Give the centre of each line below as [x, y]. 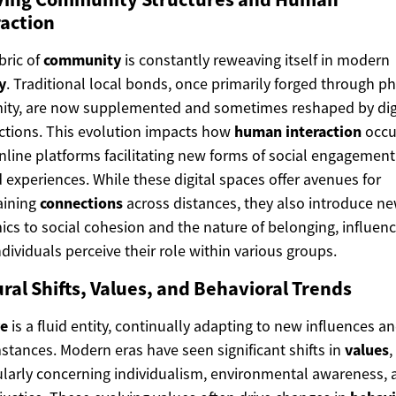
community [82, 59]
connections [81, 202]
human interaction [298, 131]
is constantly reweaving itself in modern [255, 59]
